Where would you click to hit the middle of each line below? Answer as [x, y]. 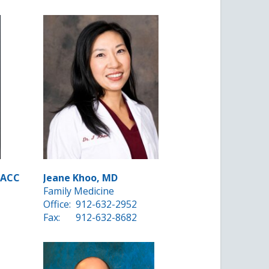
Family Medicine [79, 191]
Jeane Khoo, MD [81, 178]
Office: [57, 204]
